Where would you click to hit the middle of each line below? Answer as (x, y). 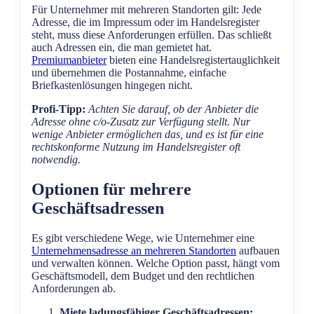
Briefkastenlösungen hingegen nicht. (112, 86)
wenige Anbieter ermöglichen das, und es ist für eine (148, 135)
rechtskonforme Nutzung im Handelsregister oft (136, 147)
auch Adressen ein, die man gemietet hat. (122, 48)
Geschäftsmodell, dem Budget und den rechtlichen (143, 276)
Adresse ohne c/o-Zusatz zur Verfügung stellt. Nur (141, 122)
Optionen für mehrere (111, 190)
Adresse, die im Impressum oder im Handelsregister (145, 22)
